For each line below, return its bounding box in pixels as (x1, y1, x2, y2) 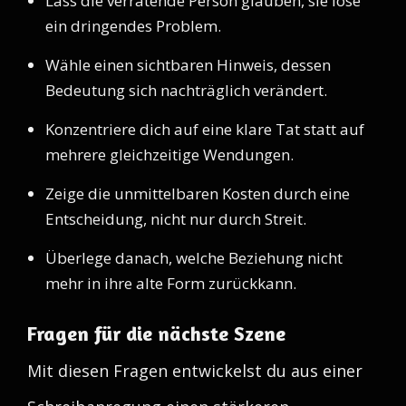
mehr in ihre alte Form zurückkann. (45, 273, 296, 294)
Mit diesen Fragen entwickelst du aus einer (27, 360, 362, 382)
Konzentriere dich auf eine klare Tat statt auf (45, 119, 364, 140)
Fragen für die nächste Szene (27, 322, 285, 345)
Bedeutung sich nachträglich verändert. (45, 80, 327, 101)
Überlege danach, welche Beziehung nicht (45, 247, 343, 268)
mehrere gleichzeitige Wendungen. (45, 144, 294, 165)
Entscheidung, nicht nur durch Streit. (45, 208, 306, 229)
